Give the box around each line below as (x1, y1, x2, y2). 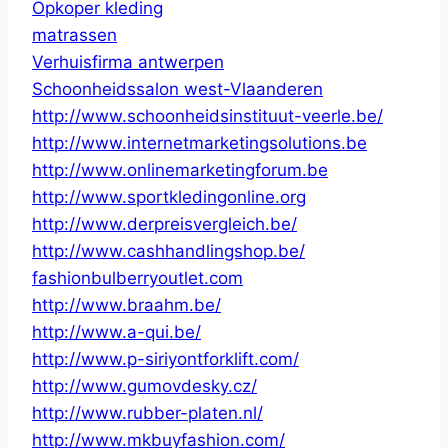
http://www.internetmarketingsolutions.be (32, 132, 367, 153)
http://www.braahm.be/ (32, 294, 221, 315)
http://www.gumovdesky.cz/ (32, 375, 257, 396)
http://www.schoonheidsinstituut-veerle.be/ (32, 105, 383, 126)
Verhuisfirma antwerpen (32, 51, 224, 72)
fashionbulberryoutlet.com (32, 267, 243, 288)
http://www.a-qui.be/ (32, 321, 201, 342)
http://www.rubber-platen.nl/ (32, 402, 263, 423)
